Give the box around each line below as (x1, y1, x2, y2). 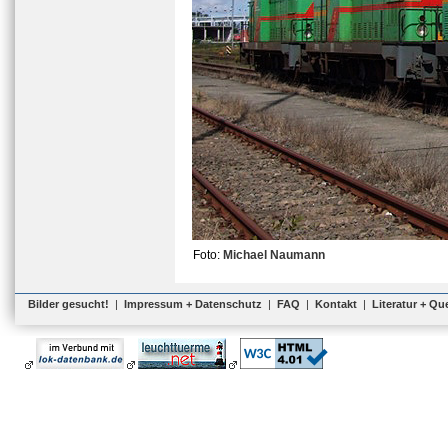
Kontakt (315, 298, 357, 310)
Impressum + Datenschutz (124, 298, 262, 310)
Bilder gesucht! (28, 298, 109, 310)
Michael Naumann (223, 248, 325, 262)
